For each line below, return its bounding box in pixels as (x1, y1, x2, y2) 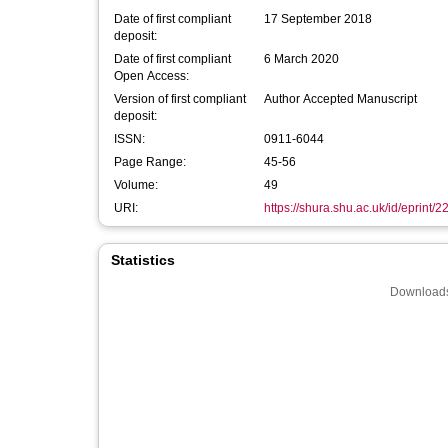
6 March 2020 (264, 52, 339, 66)
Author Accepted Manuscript (264, 92, 417, 106)
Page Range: (114, 155, 186, 169)
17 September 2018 (264, 12, 372, 26)
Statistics (111, 252, 175, 268)
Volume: (114, 178, 158, 192)
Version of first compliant (114, 92, 246, 106)
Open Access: (114, 69, 189, 83)
